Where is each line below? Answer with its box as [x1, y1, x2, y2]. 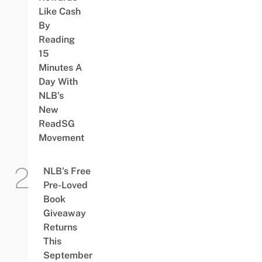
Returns [43, 222, 77, 233]
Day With [38, 76, 78, 88]
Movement [38, 132, 84, 144]
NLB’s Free [43, 166, 91, 177]
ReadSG [38, 118, 75, 130]
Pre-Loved [43, 180, 88, 191]
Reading [38, 34, 75, 46]
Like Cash [38, 6, 81, 18]
